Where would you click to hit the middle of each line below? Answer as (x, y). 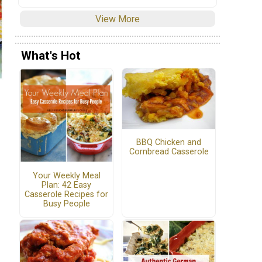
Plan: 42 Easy (66, 185)
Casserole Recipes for (66, 194)
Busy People (66, 204)
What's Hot (51, 56)
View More (118, 19)
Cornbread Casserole (169, 151)
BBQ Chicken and (169, 142)
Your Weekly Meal (66, 175)
